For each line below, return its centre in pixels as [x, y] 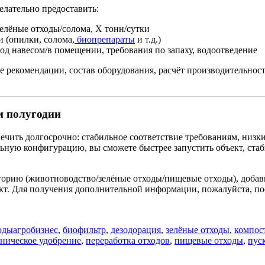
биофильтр [84, 230]
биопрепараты [105, 39]
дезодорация [136, 230]
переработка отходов [128, 240]
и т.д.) [148, 39]
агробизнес [35, 230]
